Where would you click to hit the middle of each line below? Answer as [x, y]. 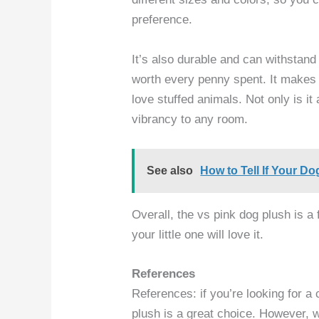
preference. [162, 20]
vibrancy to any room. [190, 119]
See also [170, 170]
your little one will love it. [198, 234]
